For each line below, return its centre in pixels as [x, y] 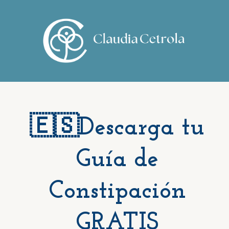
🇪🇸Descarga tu [117, 128]
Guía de [117, 160]
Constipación [117, 191]
